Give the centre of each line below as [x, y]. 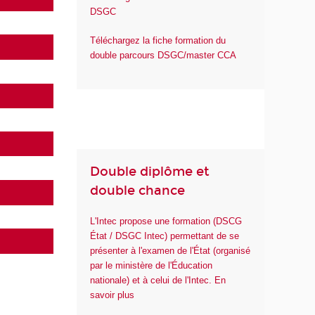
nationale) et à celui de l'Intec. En [158, 281]
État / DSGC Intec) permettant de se [165, 236]
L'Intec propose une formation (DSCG [166, 221]
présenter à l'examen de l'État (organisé [171, 251]
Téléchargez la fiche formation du [158, 40]
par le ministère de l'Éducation [152, 266]
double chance [138, 190]
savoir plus [112, 295]
